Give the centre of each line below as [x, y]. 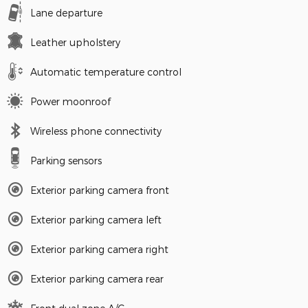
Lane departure [66, 12]
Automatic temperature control [106, 71]
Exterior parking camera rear [97, 278]
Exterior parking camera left [96, 219]
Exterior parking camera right [99, 249]
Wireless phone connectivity [96, 131]
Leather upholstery [75, 42]
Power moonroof [70, 101]
